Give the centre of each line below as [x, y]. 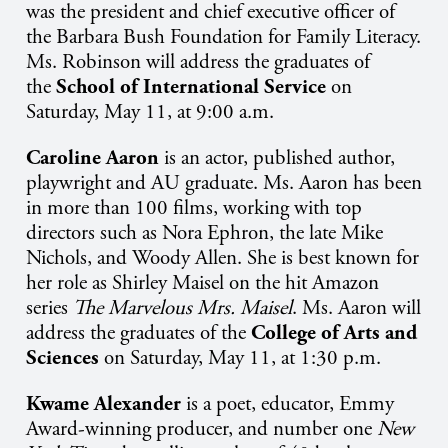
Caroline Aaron [92, 158]
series [47, 308]
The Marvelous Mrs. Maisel [182, 308]
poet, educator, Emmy [305, 404]
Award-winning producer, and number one [201, 429]
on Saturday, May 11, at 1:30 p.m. [242, 358]
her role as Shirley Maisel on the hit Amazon [202, 283]
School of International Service [191, 87]
